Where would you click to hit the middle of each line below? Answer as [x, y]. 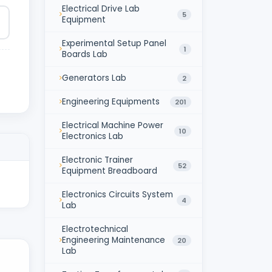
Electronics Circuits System [117, 194]
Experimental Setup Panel [114, 43]
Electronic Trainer [97, 160]
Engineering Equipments [111, 101]
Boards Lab [85, 54]
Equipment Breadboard [110, 171]
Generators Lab [94, 78]
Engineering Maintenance [114, 240]
